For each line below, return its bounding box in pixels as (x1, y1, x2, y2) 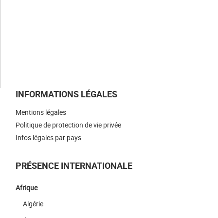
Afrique (16, 183, 37, 193)
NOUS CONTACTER (16, 59, 91, 72)
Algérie (23, 199, 43, 209)
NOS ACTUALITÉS (16, 3, 87, 15)
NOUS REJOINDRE (16, 31, 87, 43)
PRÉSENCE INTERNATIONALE (16, 160, 132, 172)
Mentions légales (16, 108, 66, 117)
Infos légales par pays (16, 132, 81, 142)
